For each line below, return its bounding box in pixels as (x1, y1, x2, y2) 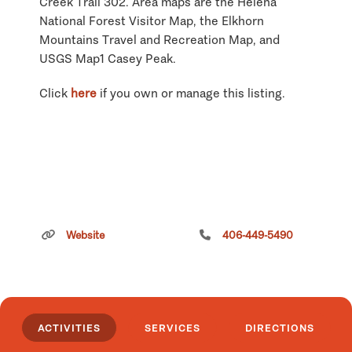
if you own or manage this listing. (97, 85, 285, 101)
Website (66, 228, 104, 242)
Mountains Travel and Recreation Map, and (39, 31, 280, 47)
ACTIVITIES (38, 321, 101, 335)
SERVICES (145, 321, 201, 335)
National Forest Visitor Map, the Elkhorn (39, 13, 264, 28)
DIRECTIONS (244, 321, 314, 335)
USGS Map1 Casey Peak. (39, 50, 176, 66)
